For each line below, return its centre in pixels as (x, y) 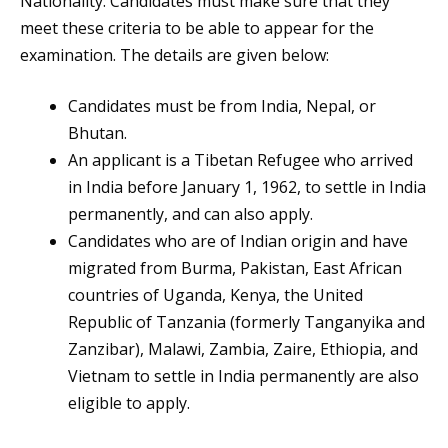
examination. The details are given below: (174, 55)
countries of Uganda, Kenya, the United (215, 295)
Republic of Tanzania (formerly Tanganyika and (246, 322)
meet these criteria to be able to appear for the (197, 28)
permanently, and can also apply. (190, 214)
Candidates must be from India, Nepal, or (222, 106)
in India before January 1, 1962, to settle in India (247, 187)
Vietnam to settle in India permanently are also (243, 376)
